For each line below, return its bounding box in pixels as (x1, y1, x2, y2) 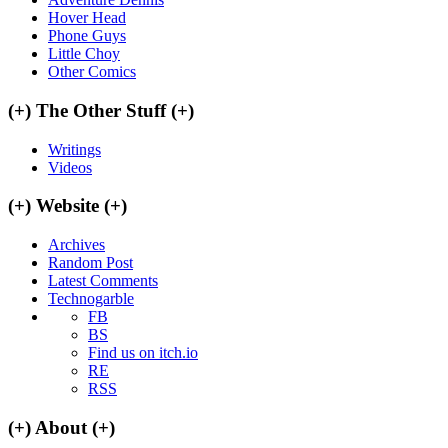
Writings (48, 140, 101, 158)
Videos (48, 158, 92, 176)
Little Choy (48, 45, 120, 63)
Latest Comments (48, 271, 158, 289)
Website (31, 195, 104, 217)
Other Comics (48, 63, 136, 81)
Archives (48, 235, 105, 253)
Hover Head (48, 9, 126, 27)
